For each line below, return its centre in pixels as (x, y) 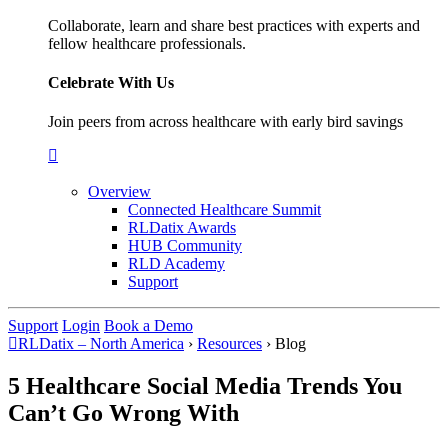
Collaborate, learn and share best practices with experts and (234, 25)
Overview (119, 192)
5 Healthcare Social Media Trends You (205, 386)
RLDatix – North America (101, 344)
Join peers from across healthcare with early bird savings (225, 122)
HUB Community (185, 246)
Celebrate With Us (111, 83)
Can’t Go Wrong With (123, 413)
